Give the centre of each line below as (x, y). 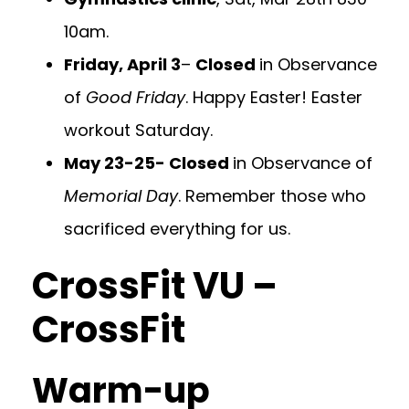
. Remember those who (272, 196)
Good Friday (136, 97)
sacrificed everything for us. (177, 229)
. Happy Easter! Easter (274, 97)
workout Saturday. (138, 130)
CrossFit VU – (155, 286)
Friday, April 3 (122, 64)
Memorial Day (121, 196)
